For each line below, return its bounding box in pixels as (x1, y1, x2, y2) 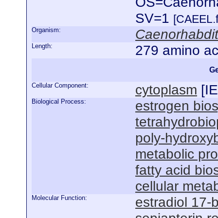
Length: (32, 42, 53, 50)
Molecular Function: (32, 194, 87, 201)
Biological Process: (32, 98, 86, 105)
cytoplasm (135, 82, 197, 97)
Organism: (32, 26, 61, 34)
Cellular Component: (32, 82, 89, 89)
